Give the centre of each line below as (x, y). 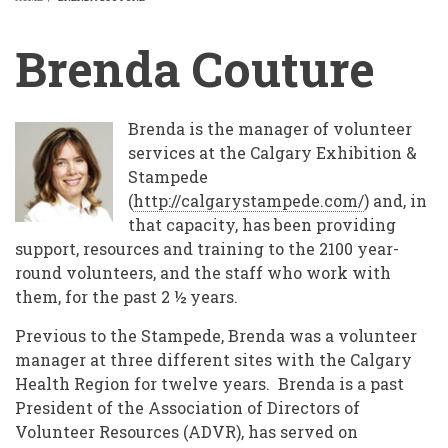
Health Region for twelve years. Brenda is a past (209, 384)
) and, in (395, 201)
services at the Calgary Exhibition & (272, 153)
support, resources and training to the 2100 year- (207, 249)
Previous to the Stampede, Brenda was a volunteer (216, 336)
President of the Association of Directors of (187, 408)
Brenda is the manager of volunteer (270, 129)
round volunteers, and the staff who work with (203, 273)
